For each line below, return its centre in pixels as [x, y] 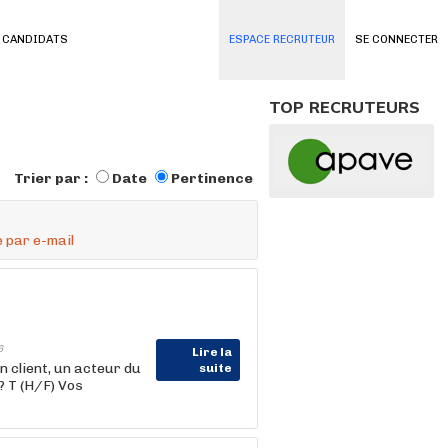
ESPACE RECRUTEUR [282, 39]
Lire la [212, 352]
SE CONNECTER [396, 39]
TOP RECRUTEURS [344, 107]
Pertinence [212, 178]
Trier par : [52, 178]
